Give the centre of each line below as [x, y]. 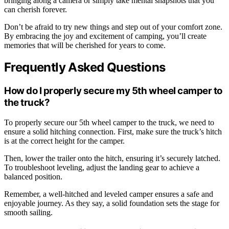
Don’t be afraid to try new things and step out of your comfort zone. [113, 27]
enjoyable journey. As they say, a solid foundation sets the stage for [112, 203]
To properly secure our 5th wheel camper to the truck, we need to [109, 123]
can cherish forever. [36, 9]
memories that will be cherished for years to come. [85, 45]
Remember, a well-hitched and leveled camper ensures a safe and [109, 194]
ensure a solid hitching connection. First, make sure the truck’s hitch [113, 132]
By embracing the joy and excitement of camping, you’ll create [105, 36]
